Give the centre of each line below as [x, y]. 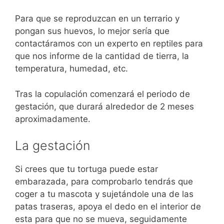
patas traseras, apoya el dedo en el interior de [108, 206]
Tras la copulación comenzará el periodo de [102, 94]
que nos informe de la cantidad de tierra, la [102, 56]
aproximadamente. [53, 119]
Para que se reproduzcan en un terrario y [97, 18]
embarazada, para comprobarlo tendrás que [104, 181]
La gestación [52, 145]
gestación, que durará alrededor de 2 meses [104, 106]
